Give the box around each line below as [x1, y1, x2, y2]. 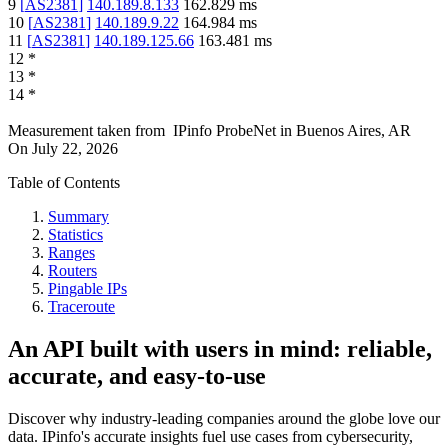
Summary [48, 208, 109, 226]
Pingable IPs [48, 280, 127, 298]
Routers [48, 262, 97, 280]
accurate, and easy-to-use [8, 363, 266, 390]
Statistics [48, 226, 103, 244]
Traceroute [48, 298, 115, 316]
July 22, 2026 [32, 140, 118, 158]
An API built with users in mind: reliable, [8, 336, 432, 363]
